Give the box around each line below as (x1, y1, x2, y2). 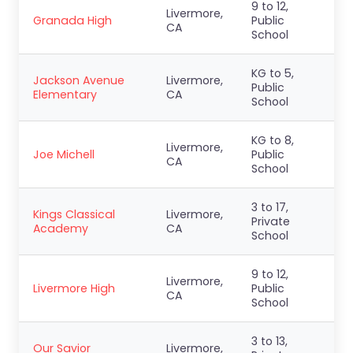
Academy (33, 221, 88, 236)
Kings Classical (33, 206, 115, 222)
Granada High (33, 13, 112, 28)
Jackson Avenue (33, 72, 124, 88)
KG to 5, (251, 65, 294, 81)
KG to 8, (251, 132, 294, 148)
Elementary (33, 87, 97, 102)
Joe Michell (33, 147, 95, 162)
